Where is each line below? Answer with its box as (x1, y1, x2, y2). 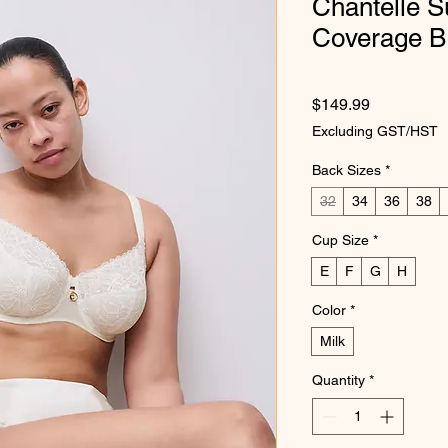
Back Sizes (312, 162, 381, 179)
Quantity (312, 372, 365, 389)
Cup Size (312, 232, 369, 249)
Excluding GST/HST (312, 123, 438, 140)
